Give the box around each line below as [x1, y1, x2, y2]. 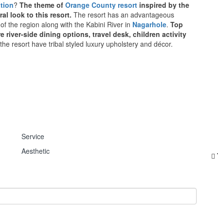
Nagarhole [132, 19, 166, 29]
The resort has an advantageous [73, 9, 174, 19]
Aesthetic [21, 145, 50, 156]
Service [21, 131, 44, 141]
